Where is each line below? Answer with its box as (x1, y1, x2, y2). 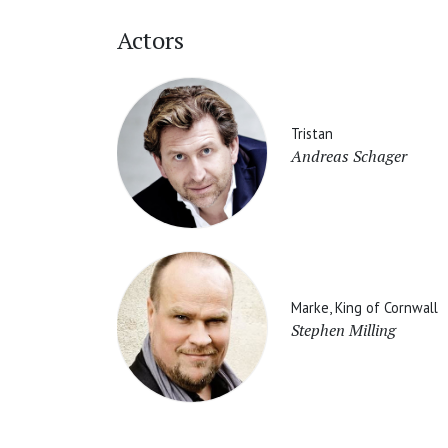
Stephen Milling (291, 318, 396, 341)
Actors (117, 24, 184, 57)
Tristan (291, 123, 333, 143)
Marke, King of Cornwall (291, 297, 438, 317)
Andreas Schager (291, 144, 407, 167)
